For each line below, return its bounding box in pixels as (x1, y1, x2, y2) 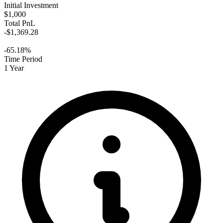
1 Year (4, 64, 24, 73)
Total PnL (4, 19, 35, 28)
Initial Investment (4, 1, 58, 10)
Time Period (4, 55, 42, 64)
